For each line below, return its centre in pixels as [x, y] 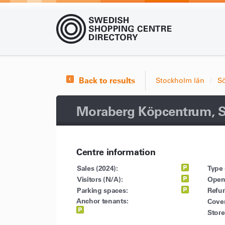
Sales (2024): [97, 168]
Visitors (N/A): [100, 179]
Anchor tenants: [102, 201]
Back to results [107, 80]
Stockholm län [180, 81]
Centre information [116, 152]
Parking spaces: [102, 190]
